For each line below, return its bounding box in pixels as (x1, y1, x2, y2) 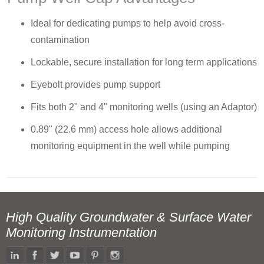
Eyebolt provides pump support (31, 80, 160, 90)
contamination (31, 35, 90, 45)
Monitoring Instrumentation (6, 225, 157, 240)
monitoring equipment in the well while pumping (31, 141, 230, 151)
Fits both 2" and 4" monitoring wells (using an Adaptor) (31, 102, 257, 112)
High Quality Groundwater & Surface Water (6, 210, 251, 225)
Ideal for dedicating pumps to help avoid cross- (31, 18, 225, 28)
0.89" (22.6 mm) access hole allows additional (31, 124, 222, 134)
